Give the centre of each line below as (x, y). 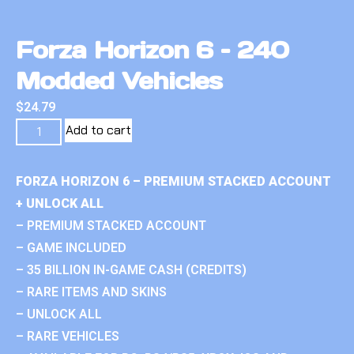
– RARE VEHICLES (68, 336)
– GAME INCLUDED (71, 247)
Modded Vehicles (119, 80)
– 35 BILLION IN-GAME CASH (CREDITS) (131, 269)
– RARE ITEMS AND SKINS (91, 292)
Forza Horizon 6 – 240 (153, 49)
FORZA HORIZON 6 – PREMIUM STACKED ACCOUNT (173, 181)
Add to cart (99, 130)
